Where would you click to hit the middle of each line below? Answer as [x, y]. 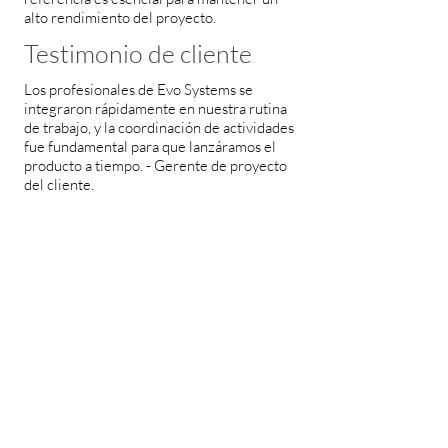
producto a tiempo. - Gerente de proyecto [155, 165]
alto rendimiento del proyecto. [120, 17]
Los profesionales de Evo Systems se [138, 89]
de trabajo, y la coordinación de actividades [159, 127]
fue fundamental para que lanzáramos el [150, 146]
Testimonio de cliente [138, 53]
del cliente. [59, 184]
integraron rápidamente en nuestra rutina [155, 108]
